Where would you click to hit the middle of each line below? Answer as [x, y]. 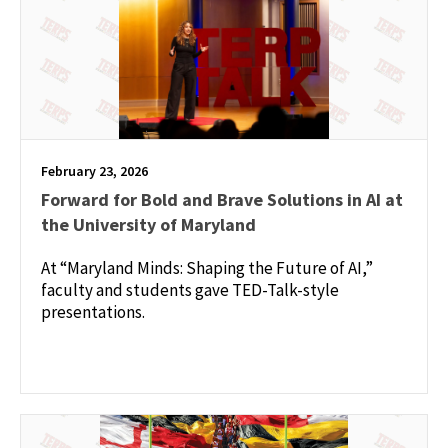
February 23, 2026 [94, 170]
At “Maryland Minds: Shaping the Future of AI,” [207, 267]
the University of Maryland [148, 224]
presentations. [93, 311]
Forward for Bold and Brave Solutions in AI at [222, 199]
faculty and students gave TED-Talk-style [190, 289]
